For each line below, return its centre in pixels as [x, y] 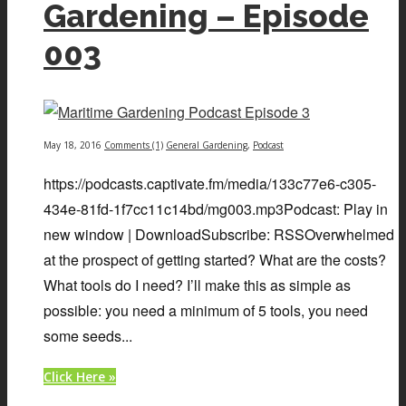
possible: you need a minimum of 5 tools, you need [206, 311]
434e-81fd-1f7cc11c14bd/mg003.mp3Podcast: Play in [216, 209]
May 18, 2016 [72, 145]
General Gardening [207, 145]
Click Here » [80, 377]
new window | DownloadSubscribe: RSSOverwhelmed [219, 235]
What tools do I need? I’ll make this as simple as [197, 285]
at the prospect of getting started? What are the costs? [215, 260]
